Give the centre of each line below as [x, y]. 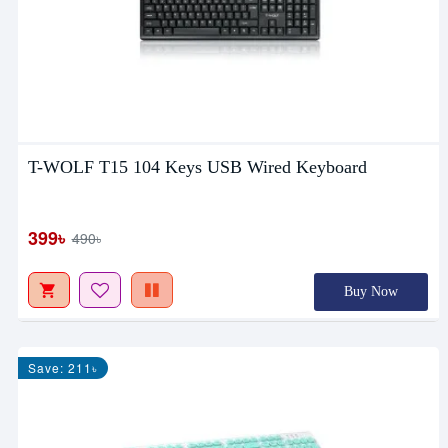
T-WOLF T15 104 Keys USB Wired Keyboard [197, 167]
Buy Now [370, 292]
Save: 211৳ [62, 368]
